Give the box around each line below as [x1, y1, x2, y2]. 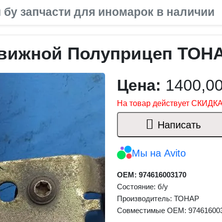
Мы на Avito [132, 148, 186, 159]
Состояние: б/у [117, 182, 168, 191]
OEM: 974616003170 [117, 170, 186, 179]
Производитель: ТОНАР [117, 194, 199, 203]
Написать [158, 119, 201, 130]
